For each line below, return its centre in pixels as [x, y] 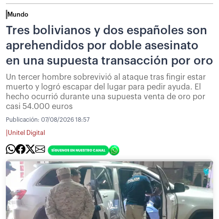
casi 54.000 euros [39, 106]
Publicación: [23, 120]
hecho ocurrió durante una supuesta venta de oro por [106, 97]
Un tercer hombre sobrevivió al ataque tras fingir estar [106, 77]
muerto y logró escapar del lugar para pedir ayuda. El [103, 87]
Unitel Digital [26, 133]
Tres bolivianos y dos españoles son [107, 30]
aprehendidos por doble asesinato [102, 45]
